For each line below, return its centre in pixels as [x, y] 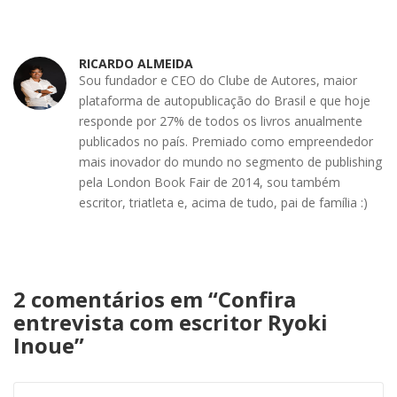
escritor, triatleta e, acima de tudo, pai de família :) [223, 202]
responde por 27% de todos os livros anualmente [221, 121]
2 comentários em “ [116, 299]
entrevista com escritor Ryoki [171, 322]
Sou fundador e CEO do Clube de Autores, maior [218, 80]
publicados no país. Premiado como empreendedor [226, 141]
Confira [257, 299]
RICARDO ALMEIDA [136, 63]
